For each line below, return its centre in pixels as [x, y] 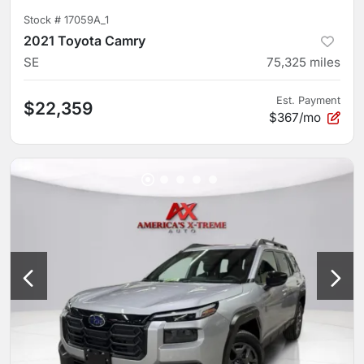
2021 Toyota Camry [84, 40]
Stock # [44, 19]
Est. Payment [308, 100]
